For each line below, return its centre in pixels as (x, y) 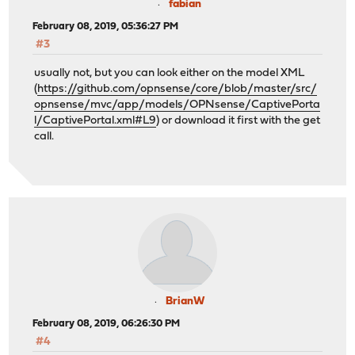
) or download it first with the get (239, 121)
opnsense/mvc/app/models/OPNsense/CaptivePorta (177, 105)
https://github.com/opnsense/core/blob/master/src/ (177, 90)
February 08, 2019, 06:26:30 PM (107, 323)
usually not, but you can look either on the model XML (170, 74)
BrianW (185, 301)
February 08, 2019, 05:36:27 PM (106, 27)
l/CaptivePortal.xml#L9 (95, 121)
